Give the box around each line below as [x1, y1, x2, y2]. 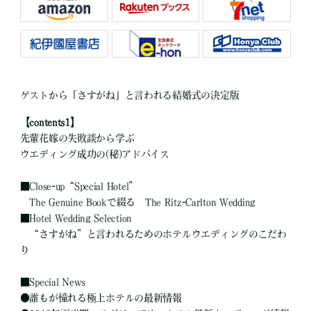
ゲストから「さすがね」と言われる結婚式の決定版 [19, 90, 239, 101]
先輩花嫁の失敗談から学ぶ [19, 133, 135, 144]
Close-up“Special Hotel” [29, 181, 138, 192]
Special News [29, 277, 86, 287]
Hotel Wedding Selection [29, 213, 132, 224]
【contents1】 [19, 117, 80, 128]
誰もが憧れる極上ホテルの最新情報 [29, 293, 182, 303]
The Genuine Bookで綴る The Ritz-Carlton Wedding [19, 197, 256, 208]
